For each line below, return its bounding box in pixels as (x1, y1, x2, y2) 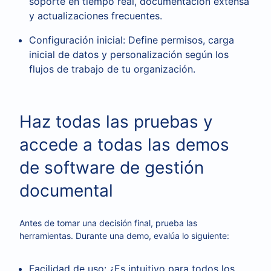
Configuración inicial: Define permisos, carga (29, 34, 234, 46)
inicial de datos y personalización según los (29, 48, 229, 60)
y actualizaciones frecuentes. (29, 10, 162, 22)
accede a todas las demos (19, 134, 229, 155)
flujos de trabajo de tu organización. (29, 63, 195, 75)
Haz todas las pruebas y (19, 111, 213, 132)
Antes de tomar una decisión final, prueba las (19, 218, 197, 228)
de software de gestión (19, 157, 204, 178)
